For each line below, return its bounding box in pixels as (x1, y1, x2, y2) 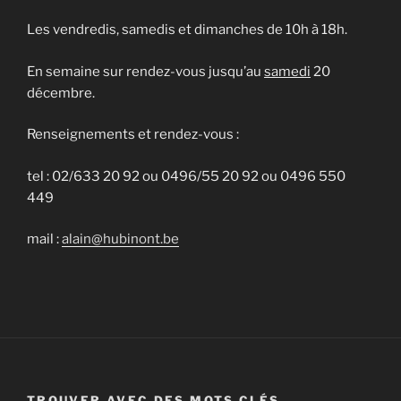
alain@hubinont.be (62, 231, 179, 248)
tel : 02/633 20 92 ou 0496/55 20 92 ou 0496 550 (27, 167, 346, 184)
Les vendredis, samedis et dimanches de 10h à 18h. (27, 21, 347, 38)
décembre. (27, 84, 95, 101)
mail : (27, 231, 62, 248)
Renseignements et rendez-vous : (27, 126, 239, 143)
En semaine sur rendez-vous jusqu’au (27, 63, 264, 80)
